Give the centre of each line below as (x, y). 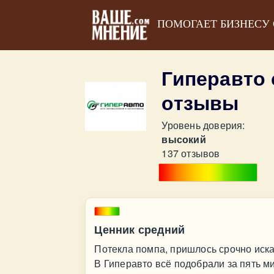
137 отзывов (191, 153)
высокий (184, 139)
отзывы (200, 102)
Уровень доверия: (203, 125)
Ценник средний (140, 229)
